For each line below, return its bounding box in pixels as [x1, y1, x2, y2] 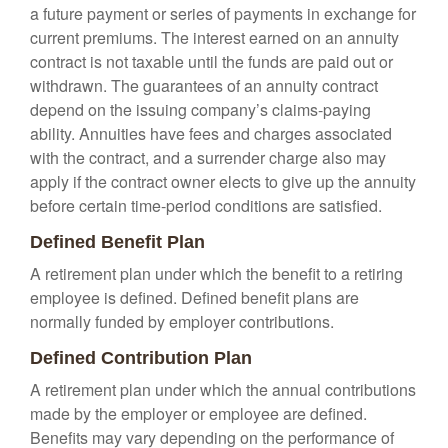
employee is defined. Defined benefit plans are [30, 286, 359, 309]
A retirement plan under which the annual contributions [30, 378, 416, 401]
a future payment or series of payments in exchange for [30, 2, 416, 25]
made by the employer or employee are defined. [30, 402, 367, 425]
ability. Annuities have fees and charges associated [30, 122, 392, 145]
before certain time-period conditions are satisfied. [30, 194, 382, 217]
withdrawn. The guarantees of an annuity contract [30, 74, 378, 97]
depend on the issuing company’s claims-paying [30, 98, 371, 121]
